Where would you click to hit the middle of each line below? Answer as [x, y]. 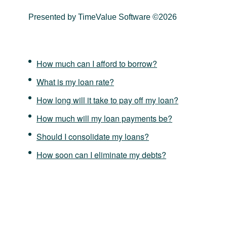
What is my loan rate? [75, 82]
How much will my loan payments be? [104, 118]
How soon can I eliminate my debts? [101, 155]
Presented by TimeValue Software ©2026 [103, 17]
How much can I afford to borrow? [97, 63]
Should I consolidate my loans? [93, 136]
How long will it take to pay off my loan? [107, 100]
